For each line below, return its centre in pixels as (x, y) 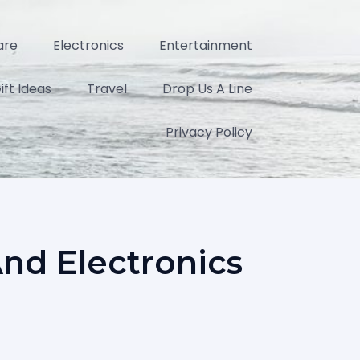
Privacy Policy (209, 132)
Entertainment (206, 45)
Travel (107, 89)
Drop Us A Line (207, 89)
